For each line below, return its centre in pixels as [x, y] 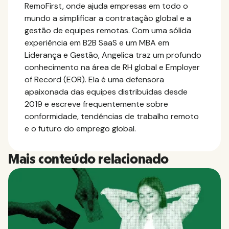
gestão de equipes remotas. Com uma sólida [108, 30]
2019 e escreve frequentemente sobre [96, 104]
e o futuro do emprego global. [80, 128]
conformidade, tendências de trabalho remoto [112, 116]
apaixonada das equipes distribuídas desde [106, 91]
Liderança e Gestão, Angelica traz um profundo [113, 55]
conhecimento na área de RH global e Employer [112, 67]
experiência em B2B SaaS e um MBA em [97, 42]
